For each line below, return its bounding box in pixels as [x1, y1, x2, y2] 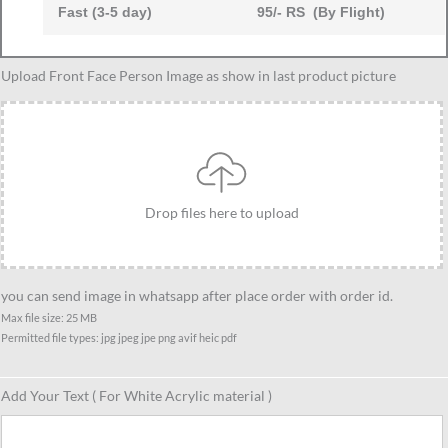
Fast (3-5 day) [57, 5, 152, 21]
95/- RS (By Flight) [256, 5, 385, 21]
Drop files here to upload [145, 204, 299, 222]
